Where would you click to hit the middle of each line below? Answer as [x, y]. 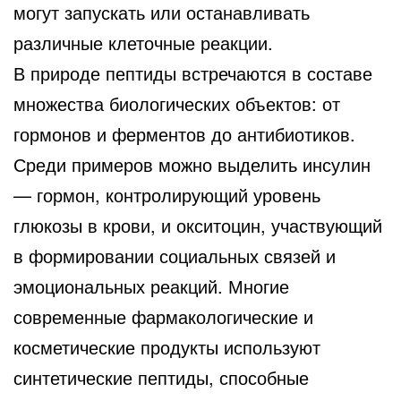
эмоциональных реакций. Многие [151, 286]
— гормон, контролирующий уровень [167, 194]
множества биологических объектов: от [177, 103]
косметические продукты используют [167, 346]
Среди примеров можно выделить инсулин [192, 164]
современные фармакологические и [163, 316]
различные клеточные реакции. [143, 42]
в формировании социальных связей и [175, 255]
